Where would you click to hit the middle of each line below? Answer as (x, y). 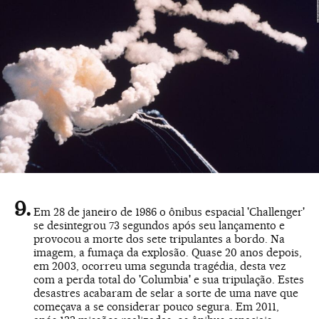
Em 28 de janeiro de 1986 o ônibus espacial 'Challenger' (169, 212)
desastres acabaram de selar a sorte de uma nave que (166, 293)
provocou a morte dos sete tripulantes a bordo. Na (159, 239)
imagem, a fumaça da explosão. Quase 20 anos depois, (168, 253)
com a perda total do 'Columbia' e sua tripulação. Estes (169, 280)
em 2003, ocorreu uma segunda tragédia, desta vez (160, 266)
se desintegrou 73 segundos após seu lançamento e (159, 226)
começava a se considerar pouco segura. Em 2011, (156, 307)
